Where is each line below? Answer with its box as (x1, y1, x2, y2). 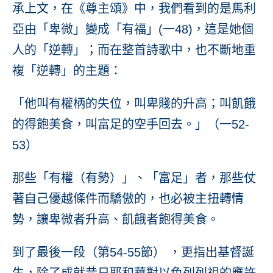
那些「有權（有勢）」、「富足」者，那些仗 (12, 171, 256, 185)
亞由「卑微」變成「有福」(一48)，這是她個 (12, 22, 253, 36)
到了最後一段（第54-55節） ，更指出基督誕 (12, 245, 254, 259)
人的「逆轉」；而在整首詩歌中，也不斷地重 (12, 43, 256, 57)
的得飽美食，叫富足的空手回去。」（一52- (12, 117, 249, 131)
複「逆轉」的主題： (12, 63, 122, 77)
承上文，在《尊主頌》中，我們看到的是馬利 (12, 1, 256, 15)
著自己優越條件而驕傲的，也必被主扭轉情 (12, 191, 244, 205)
